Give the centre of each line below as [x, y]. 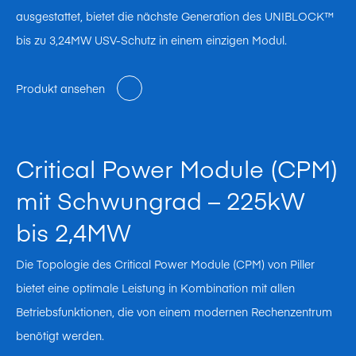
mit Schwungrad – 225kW [160, 199]
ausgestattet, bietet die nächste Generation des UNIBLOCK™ [175, 15]
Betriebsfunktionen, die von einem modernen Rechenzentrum [174, 311]
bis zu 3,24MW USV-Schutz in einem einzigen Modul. [151, 39]
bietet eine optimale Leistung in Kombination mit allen [155, 287]
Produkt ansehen [60, 88]
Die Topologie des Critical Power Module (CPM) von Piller [165, 263]
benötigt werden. [60, 335]
